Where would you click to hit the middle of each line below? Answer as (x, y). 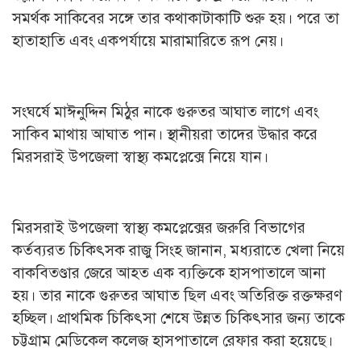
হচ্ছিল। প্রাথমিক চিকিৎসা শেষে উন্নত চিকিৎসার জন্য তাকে (178, 318)
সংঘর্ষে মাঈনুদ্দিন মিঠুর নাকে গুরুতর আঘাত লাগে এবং (165, 112)
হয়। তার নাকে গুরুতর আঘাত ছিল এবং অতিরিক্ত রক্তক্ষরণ (177, 295)
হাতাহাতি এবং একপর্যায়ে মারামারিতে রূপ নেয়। (148, 41)
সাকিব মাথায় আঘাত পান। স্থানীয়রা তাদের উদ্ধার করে (165, 134)
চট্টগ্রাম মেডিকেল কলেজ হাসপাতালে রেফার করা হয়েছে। (172, 340)
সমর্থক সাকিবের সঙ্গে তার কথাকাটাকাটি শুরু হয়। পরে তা (176, 18)
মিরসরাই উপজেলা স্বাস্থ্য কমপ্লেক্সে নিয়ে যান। (140, 157)
